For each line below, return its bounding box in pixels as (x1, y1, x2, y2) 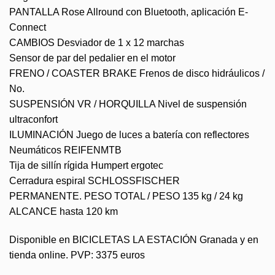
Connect (9, 22, 46, 33)
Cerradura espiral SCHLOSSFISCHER (9, 176, 180, 187)
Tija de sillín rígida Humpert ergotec (9, 160, 163, 171)
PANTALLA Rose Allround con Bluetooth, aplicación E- (9, 7, 248, 18)
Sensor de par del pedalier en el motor (9, 53, 176, 64)
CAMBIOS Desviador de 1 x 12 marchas (9, 37, 184, 48)
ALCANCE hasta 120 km (9, 206, 118, 217)
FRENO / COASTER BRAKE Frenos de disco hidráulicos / (9, 68, 265, 79)
